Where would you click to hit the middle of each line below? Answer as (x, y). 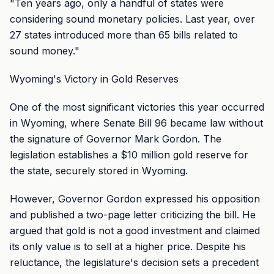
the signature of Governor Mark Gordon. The (116, 139)
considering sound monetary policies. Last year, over (132, 19)
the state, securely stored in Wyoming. (99, 171)
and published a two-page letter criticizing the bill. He (133, 215)
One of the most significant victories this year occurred (137, 107)
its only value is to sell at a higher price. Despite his (128, 246)
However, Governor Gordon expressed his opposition (135, 199)
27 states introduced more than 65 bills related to (124, 35)
